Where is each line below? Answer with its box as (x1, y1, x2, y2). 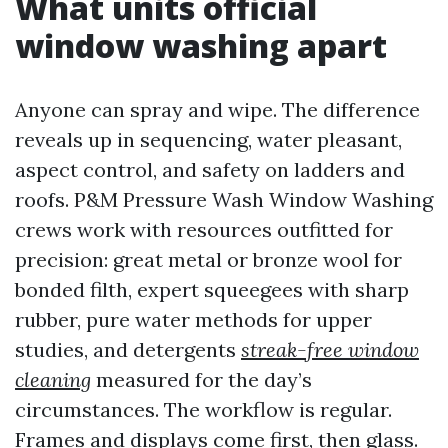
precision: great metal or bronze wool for (15, 247, 402, 272)
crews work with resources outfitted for (15, 217, 393, 242)
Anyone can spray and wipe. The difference (15, 97, 420, 122)
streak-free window (241, 337, 419, 362)
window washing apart (15, 24, 387, 67)
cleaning (15, 367, 91, 392)
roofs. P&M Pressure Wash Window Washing (15, 187, 433, 212)
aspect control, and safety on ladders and (15, 157, 405, 182)
